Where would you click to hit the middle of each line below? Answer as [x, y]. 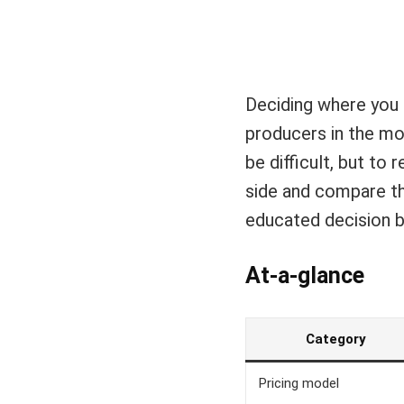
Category [335, 339]
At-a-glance [305, 275]
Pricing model [299, 383]
